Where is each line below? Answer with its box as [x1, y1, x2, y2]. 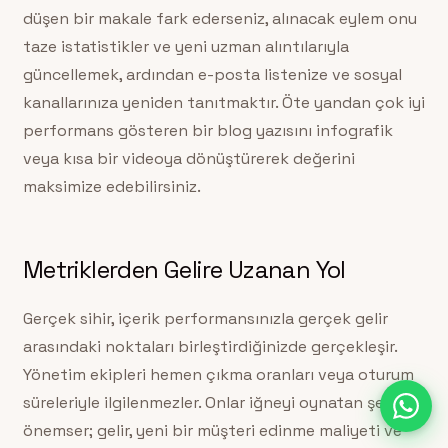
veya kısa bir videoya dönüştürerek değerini [22, 147, 355, 169]
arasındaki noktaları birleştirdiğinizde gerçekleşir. [22, 335, 397, 357]
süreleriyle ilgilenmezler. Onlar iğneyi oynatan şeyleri [22, 391, 416, 413]
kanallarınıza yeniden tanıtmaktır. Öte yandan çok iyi [22, 91, 425, 113]
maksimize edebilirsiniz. [22, 175, 201, 197]
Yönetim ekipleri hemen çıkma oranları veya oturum [22, 363, 414, 385]
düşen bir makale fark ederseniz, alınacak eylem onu [22, 7, 417, 29]
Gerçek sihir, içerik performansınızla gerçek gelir [22, 307, 388, 329]
